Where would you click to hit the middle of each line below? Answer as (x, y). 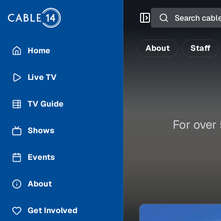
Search (165, 11)
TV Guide (46, 104)
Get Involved (53, 210)
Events (41, 157)
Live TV (42, 77)
